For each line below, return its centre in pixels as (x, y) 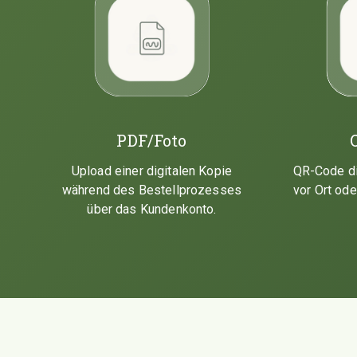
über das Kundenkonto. (152, 209)
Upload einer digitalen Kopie (152, 171)
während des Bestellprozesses (152, 190)
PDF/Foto (152, 140)
